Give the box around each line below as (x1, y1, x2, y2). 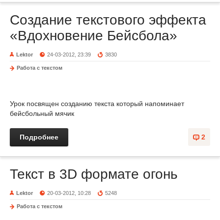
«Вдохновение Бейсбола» (10, 28, 177, 43)
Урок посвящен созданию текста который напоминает (10, 100, 184, 108)
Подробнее (20, 133, 58, 141)
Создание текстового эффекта (10, 12, 206, 27)
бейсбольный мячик (10, 110, 74, 117)
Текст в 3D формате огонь (10, 166, 178, 182)
